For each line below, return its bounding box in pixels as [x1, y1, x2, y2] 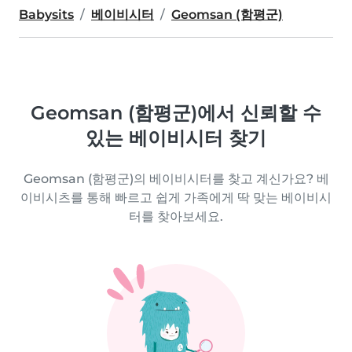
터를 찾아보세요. [129, 209, 223, 224]
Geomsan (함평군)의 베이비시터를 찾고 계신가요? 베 [23, 171, 329, 186]
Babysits [19, 7, 74, 22]
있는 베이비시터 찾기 [86, 126, 266, 149]
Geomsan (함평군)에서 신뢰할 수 [31, 101, 321, 124]
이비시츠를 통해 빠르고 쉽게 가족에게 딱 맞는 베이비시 [20, 190, 332, 205]
